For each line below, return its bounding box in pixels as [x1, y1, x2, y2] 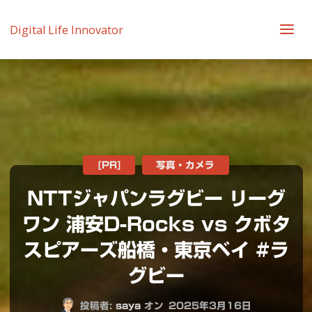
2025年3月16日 [169, 301, 252, 311]
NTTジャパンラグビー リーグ [26, 189, 286, 208]
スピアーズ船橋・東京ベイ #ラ [23, 240, 289, 260]
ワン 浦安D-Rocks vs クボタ [22, 214, 290, 234]
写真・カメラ [156, 159, 215, 170]
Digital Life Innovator [9, 22, 123, 38]
